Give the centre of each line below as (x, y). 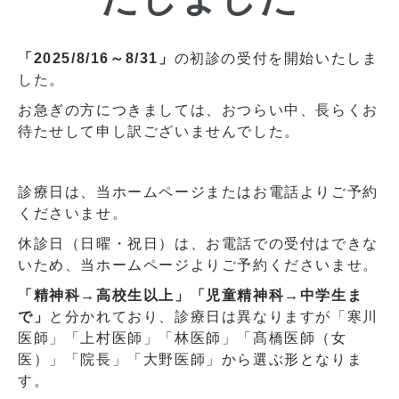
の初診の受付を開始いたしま (276, 58)
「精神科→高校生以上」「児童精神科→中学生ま (191, 295)
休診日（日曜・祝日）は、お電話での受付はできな (198, 244)
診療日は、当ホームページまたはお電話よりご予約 (198, 192)
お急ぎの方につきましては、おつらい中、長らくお (198, 110)
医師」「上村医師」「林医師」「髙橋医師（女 (183, 338)
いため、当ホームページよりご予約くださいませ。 (198, 265)
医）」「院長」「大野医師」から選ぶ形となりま (191, 359)
